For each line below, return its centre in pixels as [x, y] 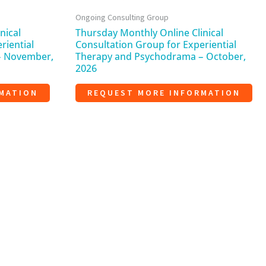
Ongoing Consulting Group [122, 17]
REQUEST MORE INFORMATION [164, 92]
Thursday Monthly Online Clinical [149, 33]
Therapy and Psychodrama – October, [161, 57]
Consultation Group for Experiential [156, 45]
